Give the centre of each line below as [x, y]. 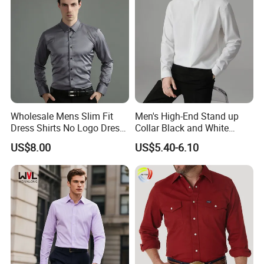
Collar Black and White [181, 128]
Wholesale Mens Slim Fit [62, 116]
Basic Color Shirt [169, 139]
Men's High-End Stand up [187, 116]
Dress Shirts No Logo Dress [68, 128]
